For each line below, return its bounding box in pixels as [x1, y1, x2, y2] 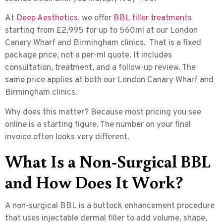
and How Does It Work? [5, 170, 183, 193]
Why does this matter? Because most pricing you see [5, 107, 201, 118]
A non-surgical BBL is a [5, 200, 93, 212]
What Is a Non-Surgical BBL [5, 149, 211, 172]
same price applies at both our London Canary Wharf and [5, 75, 214, 86]
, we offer [78, 13, 113, 24]
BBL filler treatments [113, 13, 192, 24]
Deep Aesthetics [16, 13, 78, 24]
